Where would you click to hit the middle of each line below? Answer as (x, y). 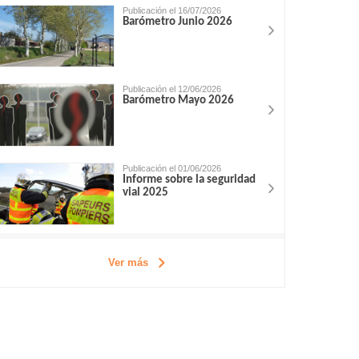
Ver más (128, 263)
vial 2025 (146, 192)
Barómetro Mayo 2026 (179, 101)
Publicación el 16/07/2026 (172, 10)
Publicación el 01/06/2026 (172, 168)
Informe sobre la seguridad (190, 179)
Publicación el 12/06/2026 (172, 89)
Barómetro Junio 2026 (178, 22)
